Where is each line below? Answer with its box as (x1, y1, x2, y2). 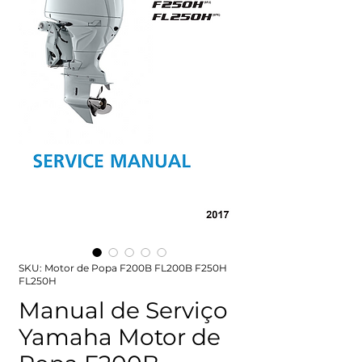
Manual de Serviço (19, 297, 228, 324)
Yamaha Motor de (19, 323, 221, 351)
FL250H (19, 275, 57, 287)
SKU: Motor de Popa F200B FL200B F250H (19, 262, 227, 274)
